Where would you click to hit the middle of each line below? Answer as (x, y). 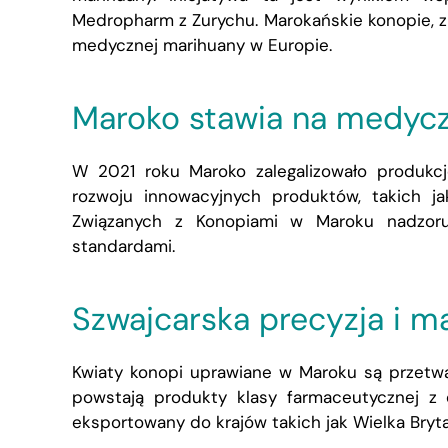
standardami (122, 245)
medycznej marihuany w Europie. (202, 44)
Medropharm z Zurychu (164, 19)
